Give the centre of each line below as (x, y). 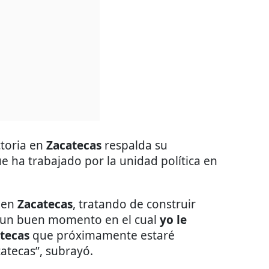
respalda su (134, 145)
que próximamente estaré (104, 235)
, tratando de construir (134, 204)
